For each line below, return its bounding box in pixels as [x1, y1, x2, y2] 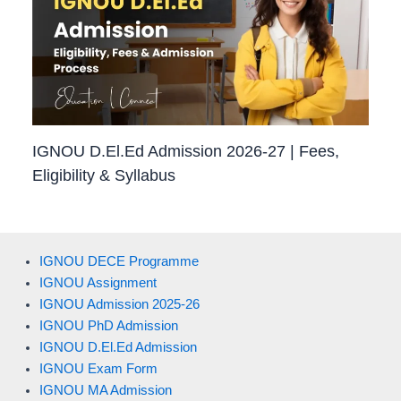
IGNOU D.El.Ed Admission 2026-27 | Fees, [32, 141, 340, 160]
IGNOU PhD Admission [38, 318, 178, 333]
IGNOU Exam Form [38, 361, 158, 376]
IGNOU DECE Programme [38, 253, 199, 269]
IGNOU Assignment [38, 275, 157, 290]
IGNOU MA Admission [38, 382, 172, 397]
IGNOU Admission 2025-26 [38, 296, 200, 311]
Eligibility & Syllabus [32, 165, 176, 184]
